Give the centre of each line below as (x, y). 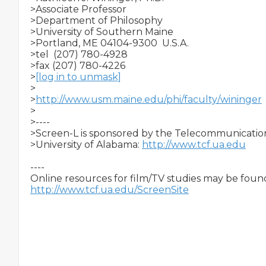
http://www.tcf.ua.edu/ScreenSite (110, 190)
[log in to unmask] (78, 77)
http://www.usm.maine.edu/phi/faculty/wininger (149, 99)
